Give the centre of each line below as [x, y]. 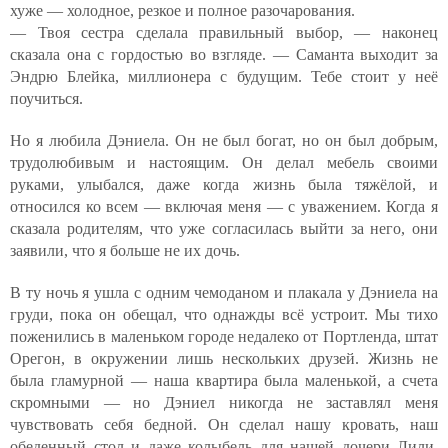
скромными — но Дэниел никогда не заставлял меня [224, 402]
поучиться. [46, 98]
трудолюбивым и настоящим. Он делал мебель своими [224, 162]
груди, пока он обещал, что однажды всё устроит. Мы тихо [224, 314]
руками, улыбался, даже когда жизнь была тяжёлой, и [224, 184]
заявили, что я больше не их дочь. [125, 250]
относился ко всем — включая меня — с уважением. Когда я [224, 206]
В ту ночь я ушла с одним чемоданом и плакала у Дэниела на [224, 292]
